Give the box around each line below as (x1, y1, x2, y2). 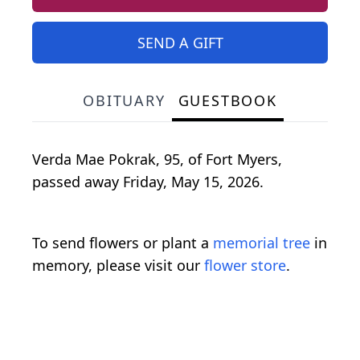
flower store (204, 256, 286, 276)
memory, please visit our (32, 256, 204, 276)
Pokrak (108, 149, 156, 170)
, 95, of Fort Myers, (156, 149, 282, 170)
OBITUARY (83, 91, 166, 111)
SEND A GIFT (137, 33, 223, 53)
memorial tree (213, 233, 310, 253)
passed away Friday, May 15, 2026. (32, 172, 264, 192)
